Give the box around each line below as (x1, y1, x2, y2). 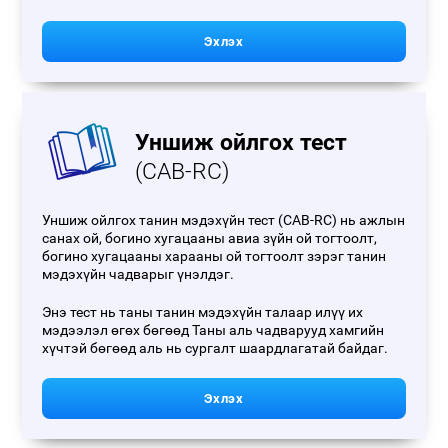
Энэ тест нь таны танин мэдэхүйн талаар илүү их (42, 304, 364, 321)
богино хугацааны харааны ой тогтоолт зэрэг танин (42, 248, 387, 265)
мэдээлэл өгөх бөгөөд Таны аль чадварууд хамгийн (42, 322, 385, 339)
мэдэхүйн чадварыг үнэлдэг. (42, 266, 235, 283)
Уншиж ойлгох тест (135, 129, 348, 156)
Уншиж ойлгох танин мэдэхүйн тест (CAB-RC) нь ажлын (42, 212, 406, 229)
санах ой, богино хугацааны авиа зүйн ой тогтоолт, (42, 230, 378, 247)
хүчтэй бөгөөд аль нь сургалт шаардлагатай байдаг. (42, 340, 389, 357)
